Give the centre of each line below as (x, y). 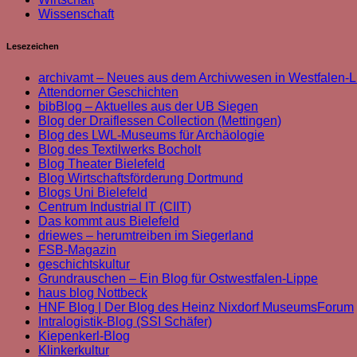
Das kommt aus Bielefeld (109, 222)
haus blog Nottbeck (93, 293)
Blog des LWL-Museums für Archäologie (151, 135)
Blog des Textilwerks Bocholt (120, 150)
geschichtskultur (84, 265)
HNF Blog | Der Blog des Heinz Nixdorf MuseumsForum (196, 308)
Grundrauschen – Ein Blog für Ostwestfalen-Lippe (178, 279)
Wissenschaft (76, 14)
